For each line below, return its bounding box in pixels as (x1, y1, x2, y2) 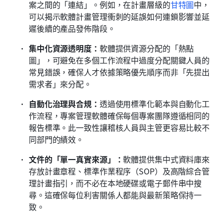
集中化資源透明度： (29, 42, 100, 54)
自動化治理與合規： (29, 97, 100, 110)
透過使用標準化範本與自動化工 (99, 97, 210, 110)
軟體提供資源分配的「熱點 (99, 42, 194, 54)
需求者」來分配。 (29, 77, 92, 90)
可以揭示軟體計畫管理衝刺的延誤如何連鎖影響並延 (29, 10, 210, 22)
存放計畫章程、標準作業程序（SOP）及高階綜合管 (29, 165, 210, 177)
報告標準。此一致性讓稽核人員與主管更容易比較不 (29, 121, 210, 133)
